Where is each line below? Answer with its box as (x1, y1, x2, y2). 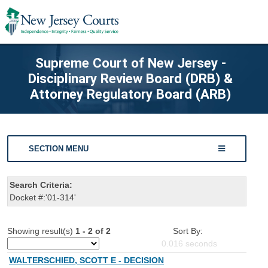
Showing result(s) (7, 226, 75, 236)
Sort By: (173, 226, 203, 236)
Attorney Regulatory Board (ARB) (30, 86, 231, 102)
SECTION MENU (29, 144, 89, 153)
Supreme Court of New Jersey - (35, 54, 226, 71)
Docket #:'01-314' (10, 193, 76, 203)
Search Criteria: (10, 180, 72, 190)
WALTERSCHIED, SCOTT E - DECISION (9, 255, 164, 266)
